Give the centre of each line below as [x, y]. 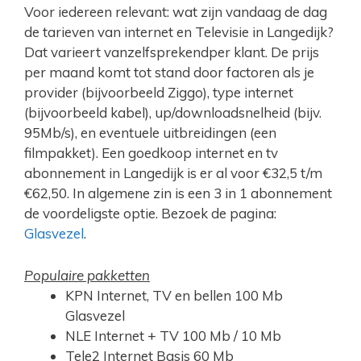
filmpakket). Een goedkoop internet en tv [151, 153]
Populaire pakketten [87, 276]
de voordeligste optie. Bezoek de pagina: [150, 214]
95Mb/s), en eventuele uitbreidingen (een [150, 133]
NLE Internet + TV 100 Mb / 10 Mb [173, 336]
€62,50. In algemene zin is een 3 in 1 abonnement [178, 193]
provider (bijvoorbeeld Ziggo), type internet [159, 93]
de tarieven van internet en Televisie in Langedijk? [179, 32]
